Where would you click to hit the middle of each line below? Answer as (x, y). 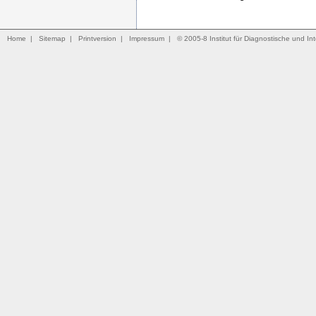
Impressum (147, 38)
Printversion (97, 38)
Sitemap (52, 38)
